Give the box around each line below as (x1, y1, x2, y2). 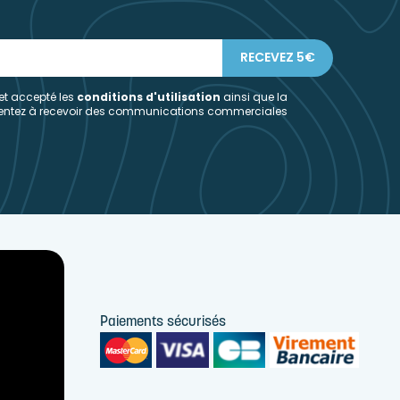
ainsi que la (221, 88, 288, 104)
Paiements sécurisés (100, 315, 227, 330)
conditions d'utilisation (77, 88, 221, 104)
